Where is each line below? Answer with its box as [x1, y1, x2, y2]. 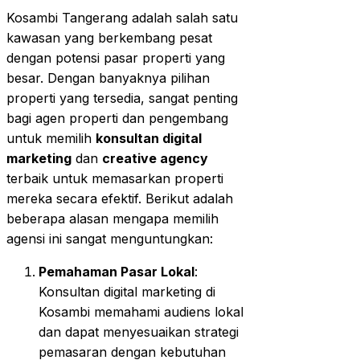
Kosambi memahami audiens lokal [39, 303, 243, 320]
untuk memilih [6, 129, 96, 146]
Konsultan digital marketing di [39, 283, 215, 300]
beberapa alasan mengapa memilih [6, 210, 219, 227]
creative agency [102, 149, 208, 166]
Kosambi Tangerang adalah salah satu [6, 9, 238, 26]
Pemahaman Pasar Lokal [39, 263, 194, 280]
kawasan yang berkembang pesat [6, 29, 212, 46]
